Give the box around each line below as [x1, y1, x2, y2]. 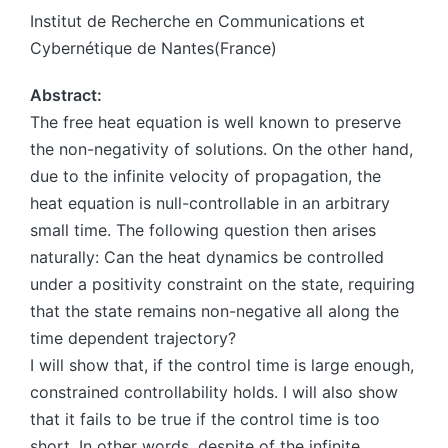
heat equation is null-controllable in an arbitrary [30, 193, 390, 213]
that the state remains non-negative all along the [30, 301, 399, 321]
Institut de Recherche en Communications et [30, 11, 365, 31]
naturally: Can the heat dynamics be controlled [30, 247, 384, 267]
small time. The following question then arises [30, 220, 376, 240]
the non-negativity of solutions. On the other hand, [30, 139, 413, 159]
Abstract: [30, 85, 102, 105]
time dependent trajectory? [30, 328, 236, 348]
